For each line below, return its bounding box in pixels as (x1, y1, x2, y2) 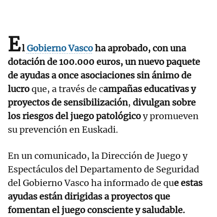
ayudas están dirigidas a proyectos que (8, 191, 170, 202)
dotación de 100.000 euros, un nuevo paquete (8, 56, 200, 68)
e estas (174, 177, 202, 189)
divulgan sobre (131, 97, 196, 108)
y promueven (141, 110, 199, 122)
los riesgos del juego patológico (8, 110, 141, 122)
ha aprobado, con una (93, 43, 186, 54)
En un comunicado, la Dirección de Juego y (8, 150, 187, 162)
